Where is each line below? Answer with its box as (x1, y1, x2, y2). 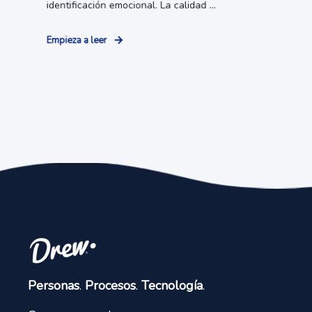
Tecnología (141, 277, 203, 295)
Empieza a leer (46, 34, 107, 47)
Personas (28, 277, 79, 295)
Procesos (85, 277, 136, 295)
